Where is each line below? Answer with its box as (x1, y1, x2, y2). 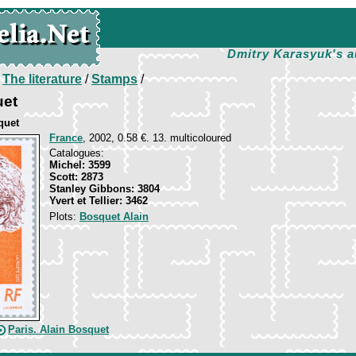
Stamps (91, 72, 137, 86)
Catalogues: (49, 147, 104, 159)
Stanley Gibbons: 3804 (49, 183, 160, 195)
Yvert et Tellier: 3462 (49, 195, 148, 207)
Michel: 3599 (49, 159, 110, 171)
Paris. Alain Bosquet (8, 323, 109, 335)
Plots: (49, 211, 79, 222)
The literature (2, 72, 82, 86)
